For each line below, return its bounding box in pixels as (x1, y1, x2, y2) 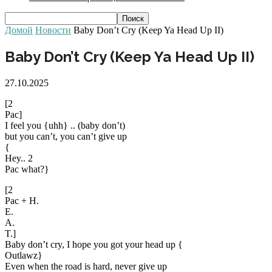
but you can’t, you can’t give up (5, 131, 127, 141)
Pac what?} (5, 163, 49, 174)
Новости (35, 25, 71, 35)
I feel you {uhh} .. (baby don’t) (5, 120, 125, 131)
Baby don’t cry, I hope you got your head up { (5, 239, 183, 250)
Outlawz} (5, 250, 42, 260)
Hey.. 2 (5, 152, 33, 163)
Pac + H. (5, 195, 39, 206)
